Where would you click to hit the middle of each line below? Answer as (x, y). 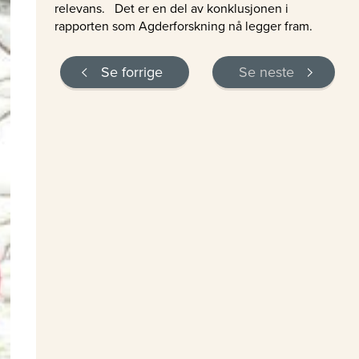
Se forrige (132, 72)
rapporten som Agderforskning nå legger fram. (183, 26)
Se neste (266, 72)
